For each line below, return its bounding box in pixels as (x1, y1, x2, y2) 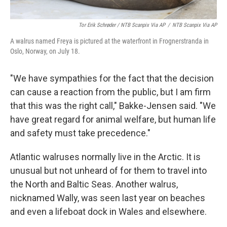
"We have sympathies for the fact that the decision (10, 73, 214, 84)
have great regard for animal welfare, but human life (10, 114, 216, 125)
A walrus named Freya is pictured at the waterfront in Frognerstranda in (10, 37, 209, 45)
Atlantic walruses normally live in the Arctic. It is (10, 152, 201, 162)
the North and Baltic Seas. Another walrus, (10, 179, 178, 190)
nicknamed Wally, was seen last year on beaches (10, 193, 205, 203)
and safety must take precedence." (10, 128, 150, 138)
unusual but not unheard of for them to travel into (10, 165, 207, 176)
